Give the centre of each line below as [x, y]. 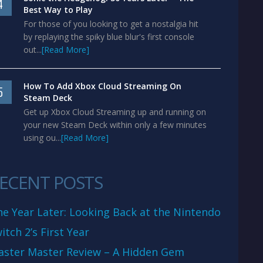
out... [33, 50]
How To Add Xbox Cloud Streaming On [102, 86]
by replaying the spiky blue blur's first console [109, 37]
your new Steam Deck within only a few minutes [115, 125]
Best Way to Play [58, 10]
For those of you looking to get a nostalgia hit [111, 24]
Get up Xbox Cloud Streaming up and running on [115, 112]
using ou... [42, 138]
